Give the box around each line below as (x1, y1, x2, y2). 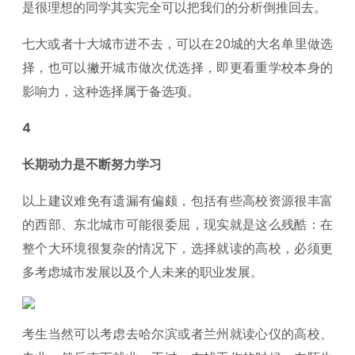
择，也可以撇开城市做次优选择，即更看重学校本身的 (22, 59, 333, 75)
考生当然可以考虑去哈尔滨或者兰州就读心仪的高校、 (22, 326, 333, 342)
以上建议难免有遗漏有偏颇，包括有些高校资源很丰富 (22, 193, 333, 208)
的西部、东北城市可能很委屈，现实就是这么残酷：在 (22, 216, 333, 232)
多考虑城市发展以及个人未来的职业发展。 (22, 264, 263, 280)
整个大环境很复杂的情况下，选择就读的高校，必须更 (22, 240, 333, 256)
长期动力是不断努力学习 (22, 156, 162, 172)
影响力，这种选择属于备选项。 (22, 83, 200, 99)
